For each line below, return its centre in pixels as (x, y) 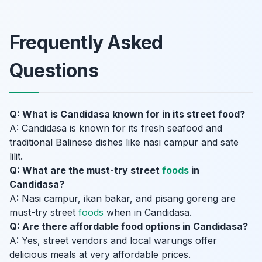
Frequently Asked (86, 43)
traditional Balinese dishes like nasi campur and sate (124, 142)
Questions (54, 71)
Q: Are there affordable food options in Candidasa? (129, 227)
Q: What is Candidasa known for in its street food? (127, 114)
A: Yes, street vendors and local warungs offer (113, 241)
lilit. (16, 156)
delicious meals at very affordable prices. (100, 255)
